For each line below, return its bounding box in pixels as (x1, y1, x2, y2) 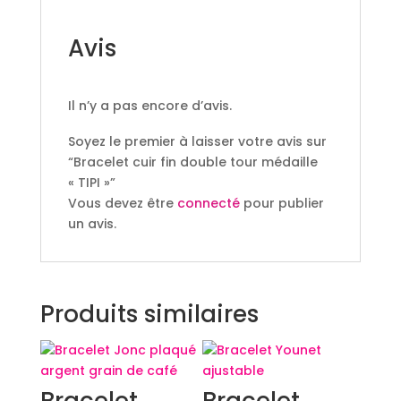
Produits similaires (39, 297, 259, 330)
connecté (176, 193, 240, 212)
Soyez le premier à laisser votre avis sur (67, 132, 327, 150)
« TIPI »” (67, 173, 115, 192)
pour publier (239, 193, 324, 212)
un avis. (67, 214, 116, 233)
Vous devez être (67, 193, 177, 212)
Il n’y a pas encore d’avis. (67, 96, 232, 115)
